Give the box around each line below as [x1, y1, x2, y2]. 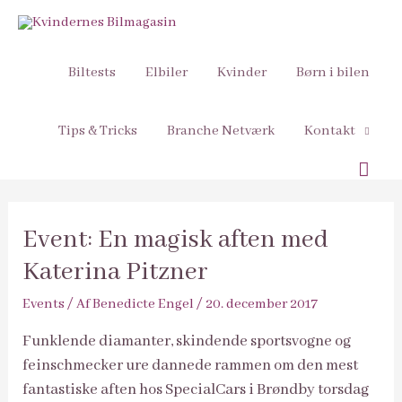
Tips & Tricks [57, 122, 137, 141]
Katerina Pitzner [22, 256, 209, 288]
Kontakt [303, 122, 355, 141]
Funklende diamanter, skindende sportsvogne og [22, 331, 352, 351]
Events [22, 294, 66, 313]
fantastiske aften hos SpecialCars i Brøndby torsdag [22, 380, 370, 399]
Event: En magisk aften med [22, 223, 329, 256]
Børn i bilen [295, 64, 370, 83]
